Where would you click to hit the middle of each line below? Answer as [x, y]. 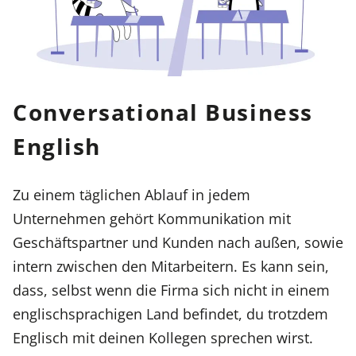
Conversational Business [163, 112]
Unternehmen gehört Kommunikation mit [152, 218]
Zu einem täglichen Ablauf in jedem [132, 194]
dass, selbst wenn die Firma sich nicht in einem [171, 289]
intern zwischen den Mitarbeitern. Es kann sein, [171, 265]
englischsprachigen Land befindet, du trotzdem [170, 313]
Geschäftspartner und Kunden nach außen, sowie [178, 242]
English [57, 146]
